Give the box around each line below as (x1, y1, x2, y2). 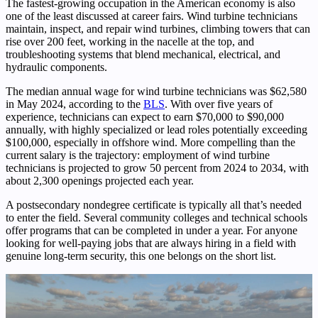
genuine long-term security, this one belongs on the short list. (6, 250, 276, 263)
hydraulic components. (6, 61, 107, 74)
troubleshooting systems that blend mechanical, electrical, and (6, 48, 280, 61)
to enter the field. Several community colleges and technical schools (6, 212, 307, 224)
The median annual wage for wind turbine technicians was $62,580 (6, 85, 307, 98)
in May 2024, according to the (6, 98, 143, 111)
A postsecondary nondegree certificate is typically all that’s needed (6, 199, 302, 212)
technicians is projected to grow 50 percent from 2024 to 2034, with (6, 162, 309, 175)
